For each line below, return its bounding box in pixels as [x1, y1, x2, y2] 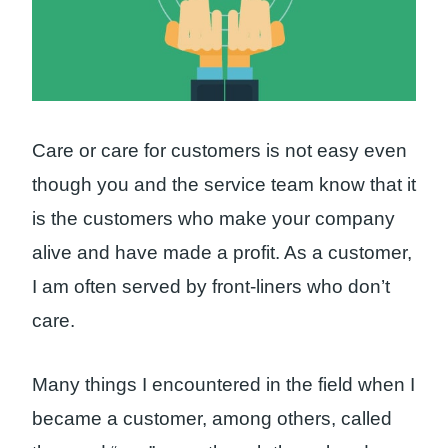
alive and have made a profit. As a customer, [32, 241, 412, 263]
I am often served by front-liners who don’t [32, 275, 390, 297]
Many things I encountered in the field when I [32, 374, 415, 396]
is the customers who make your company [32, 207, 395, 229]
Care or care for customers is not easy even [32, 139, 407, 161]
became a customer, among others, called [32, 408, 392, 430]
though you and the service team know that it [32, 173, 416, 195]
